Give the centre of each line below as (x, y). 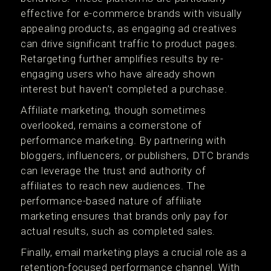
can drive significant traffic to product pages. (129, 44)
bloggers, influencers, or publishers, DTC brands (135, 155)
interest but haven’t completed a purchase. (124, 89)
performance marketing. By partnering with (123, 140)
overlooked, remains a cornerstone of (111, 125)
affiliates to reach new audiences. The (113, 186)
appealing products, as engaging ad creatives (129, 28)
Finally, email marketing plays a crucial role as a (134, 252)
